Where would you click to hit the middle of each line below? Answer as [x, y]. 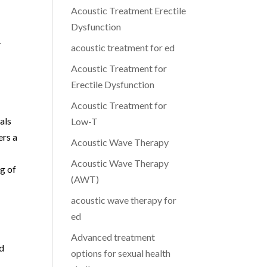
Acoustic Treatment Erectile [129, 10]
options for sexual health [121, 253]
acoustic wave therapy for [124, 200]
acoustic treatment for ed [123, 47]
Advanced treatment [113, 237]
